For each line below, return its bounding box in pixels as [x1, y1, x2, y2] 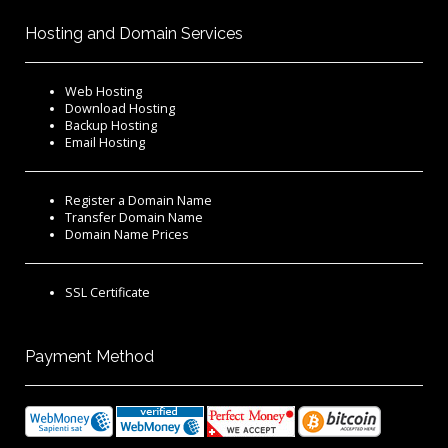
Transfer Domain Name [65, 209, 203, 227]
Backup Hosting [65, 117, 157, 135]
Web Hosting [65, 83, 142, 101]
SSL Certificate [65, 284, 150, 302]
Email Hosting [65, 134, 145, 152]
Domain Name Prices [65, 226, 189, 244]
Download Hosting [65, 100, 175, 118]
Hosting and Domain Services [25, 24, 243, 44]
